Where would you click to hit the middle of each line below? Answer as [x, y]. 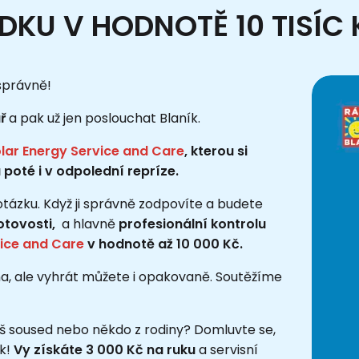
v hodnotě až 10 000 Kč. [163, 244]
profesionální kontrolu [192, 224]
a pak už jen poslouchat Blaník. [103, 118]
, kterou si [216, 151]
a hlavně [90, 224]
